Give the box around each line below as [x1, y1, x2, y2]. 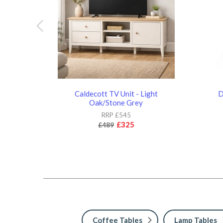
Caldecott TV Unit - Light [74, 89, 158, 98]
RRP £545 [101, 111, 131, 119]
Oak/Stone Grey [89, 98, 143, 107]
